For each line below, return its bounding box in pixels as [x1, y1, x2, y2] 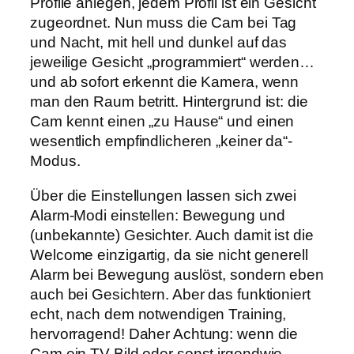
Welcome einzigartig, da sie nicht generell [30, 246, 308, 263]
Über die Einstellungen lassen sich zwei [30, 186, 297, 204]
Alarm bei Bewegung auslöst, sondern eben [30, 265, 324, 283]
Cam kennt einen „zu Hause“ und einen [30, 113, 295, 130]
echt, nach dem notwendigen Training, [30, 305, 287, 322]
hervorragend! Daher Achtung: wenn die [30, 325, 299, 342]
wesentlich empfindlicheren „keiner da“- [30, 133, 293, 150]
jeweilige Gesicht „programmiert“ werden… [30, 54, 314, 71]
